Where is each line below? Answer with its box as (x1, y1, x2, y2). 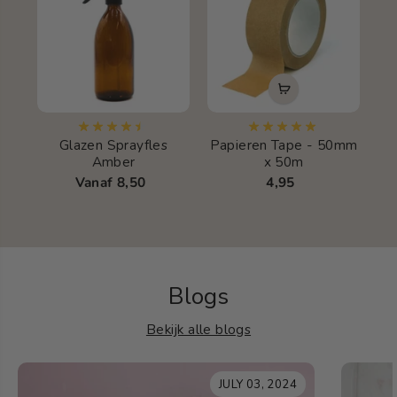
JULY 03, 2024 (218, 376, 297, 393)
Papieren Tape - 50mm (209, 135, 358, 154)
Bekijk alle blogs (145, 319, 252, 339)
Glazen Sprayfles (58, 135, 168, 154)
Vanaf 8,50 (74, 172, 146, 191)
